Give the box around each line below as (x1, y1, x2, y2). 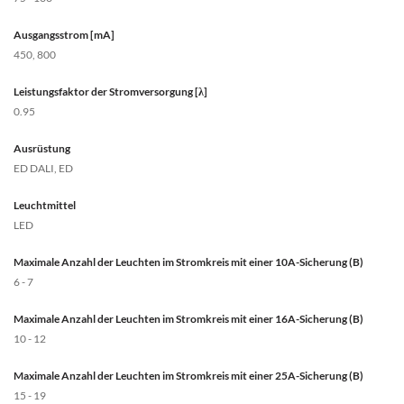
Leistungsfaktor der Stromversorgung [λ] (14, 85, 207, 98)
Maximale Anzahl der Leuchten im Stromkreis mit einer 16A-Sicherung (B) (14, 312, 363, 326)
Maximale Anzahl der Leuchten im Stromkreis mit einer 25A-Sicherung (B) (14, 369, 363, 382)
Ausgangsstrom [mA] (14, 28, 115, 41)
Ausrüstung (14, 142, 70, 155)
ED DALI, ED (14, 161, 73, 175)
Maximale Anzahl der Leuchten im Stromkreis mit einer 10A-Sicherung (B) (14, 255, 363, 269)
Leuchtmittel (14, 198, 76, 212)
